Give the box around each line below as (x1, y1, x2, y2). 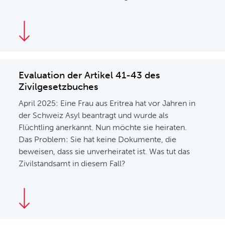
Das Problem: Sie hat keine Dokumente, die (19, 135, 177, 144)
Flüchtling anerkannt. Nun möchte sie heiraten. (19, 123, 187, 132)
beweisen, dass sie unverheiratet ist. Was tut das (19, 147, 190, 156)
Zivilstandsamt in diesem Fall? (19, 159, 126, 168)
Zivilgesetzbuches (19, 81, 99, 92)
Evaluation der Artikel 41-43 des (19, 69, 161, 81)
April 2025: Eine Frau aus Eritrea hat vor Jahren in (19, 98, 196, 108)
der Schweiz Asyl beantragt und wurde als (19, 110, 169, 120)
